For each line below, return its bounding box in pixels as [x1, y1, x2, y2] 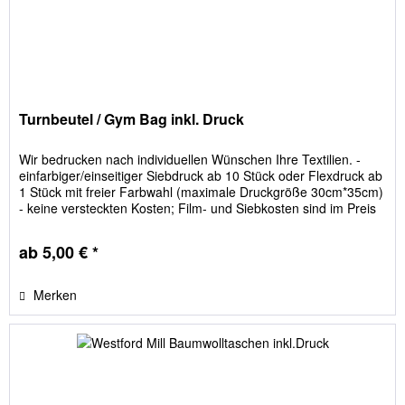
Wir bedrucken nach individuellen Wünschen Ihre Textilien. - [19, 150, 362, 169]
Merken [33, 286, 78, 305]
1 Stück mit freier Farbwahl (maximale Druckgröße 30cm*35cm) [19, 183, 384, 202]
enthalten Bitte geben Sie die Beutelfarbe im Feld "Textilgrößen [19, 215, 380, 234]
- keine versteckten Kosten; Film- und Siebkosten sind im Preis [19, 199, 377, 218]
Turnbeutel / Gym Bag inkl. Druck [19, 108, 245, 130]
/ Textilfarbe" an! [19, 231, 113, 250]
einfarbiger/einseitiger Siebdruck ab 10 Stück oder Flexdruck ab [19, 166, 383, 185]
